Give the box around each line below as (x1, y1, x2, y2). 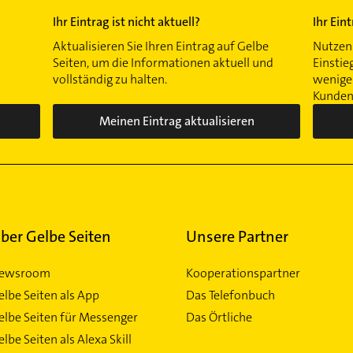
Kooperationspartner (185, 264, 300, 281)
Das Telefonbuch (185, 286, 275, 303)
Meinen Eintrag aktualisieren (98, 113, 255, 130)
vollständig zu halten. (53, 70, 168, 87)
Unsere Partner (185, 225, 288, 247)
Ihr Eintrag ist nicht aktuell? (53, 13, 201, 30)
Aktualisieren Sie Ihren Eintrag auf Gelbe (53, 37, 269, 54)
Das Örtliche (185, 308, 252, 325)
